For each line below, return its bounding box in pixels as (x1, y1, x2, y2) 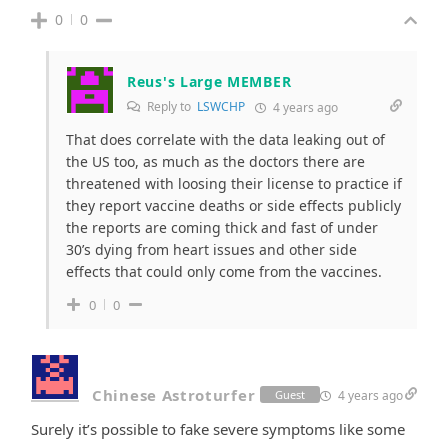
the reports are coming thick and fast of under (66, 217, 378, 237)
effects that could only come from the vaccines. (66, 261, 382, 281)
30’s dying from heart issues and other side (66, 239, 357, 259)
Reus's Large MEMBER (127, 71, 292, 91)
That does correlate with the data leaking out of (66, 129, 385, 149)
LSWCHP (197, 97, 245, 115)
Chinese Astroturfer (92, 384, 256, 405)
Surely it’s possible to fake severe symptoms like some (31, 418, 405, 439)
